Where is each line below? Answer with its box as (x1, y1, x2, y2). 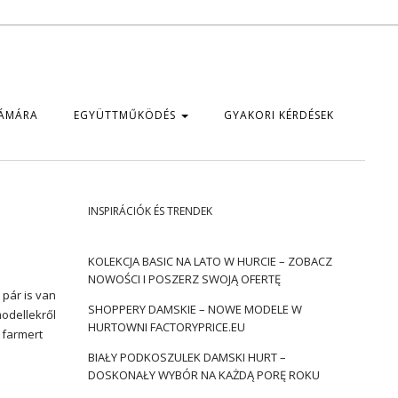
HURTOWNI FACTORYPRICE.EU (87, 319, 245, 335)
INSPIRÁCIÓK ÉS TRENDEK (87, 203, 212, 219)
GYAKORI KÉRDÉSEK (224, 107, 334, 123)
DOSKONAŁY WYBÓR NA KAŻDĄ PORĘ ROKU (87, 367, 320, 383)
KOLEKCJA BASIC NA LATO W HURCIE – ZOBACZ (87, 253, 332, 269)
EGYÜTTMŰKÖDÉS (74, 107, 179, 123)
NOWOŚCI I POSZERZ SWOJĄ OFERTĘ (87, 271, 281, 287)
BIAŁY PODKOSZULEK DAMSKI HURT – (87, 349, 286, 365)
